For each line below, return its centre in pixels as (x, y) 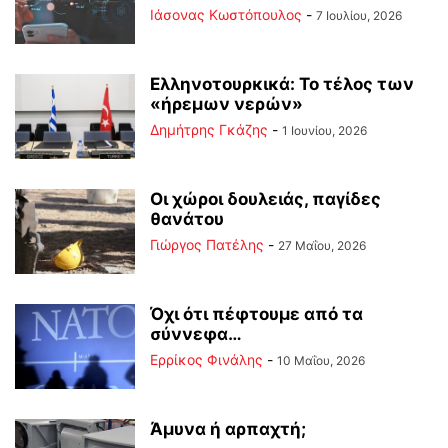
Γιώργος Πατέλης (207, 244)
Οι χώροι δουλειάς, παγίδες (265, 198)
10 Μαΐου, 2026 (321, 360)
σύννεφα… (196, 333)
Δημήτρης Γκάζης (209, 129)
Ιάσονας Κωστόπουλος (226, 14)
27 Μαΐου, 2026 (322, 245)
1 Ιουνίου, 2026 (324, 130)
